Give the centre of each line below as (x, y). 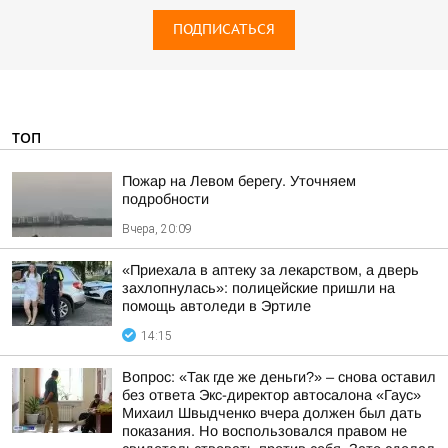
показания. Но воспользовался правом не (264, 431)
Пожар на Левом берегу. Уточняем (239, 181)
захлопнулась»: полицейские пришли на (258, 288)
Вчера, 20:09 (157, 229)
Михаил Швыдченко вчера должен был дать (272, 413)
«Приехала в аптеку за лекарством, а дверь (270, 270)
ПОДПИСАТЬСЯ (224, 29)
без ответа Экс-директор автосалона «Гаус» (271, 395)
